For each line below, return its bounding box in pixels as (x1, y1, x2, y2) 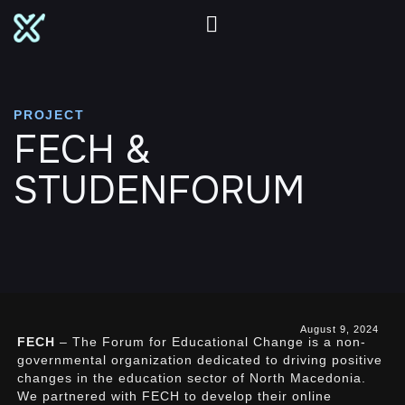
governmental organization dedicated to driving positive (17, 353, 383, 367)
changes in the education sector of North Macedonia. (17, 371, 367, 385)
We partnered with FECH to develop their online (17, 389, 333, 403)
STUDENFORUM (14, 166, 305, 215)
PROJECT (14, 108, 85, 122)
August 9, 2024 (299, 324, 379, 334)
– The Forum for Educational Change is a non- (55, 334, 367, 349)
